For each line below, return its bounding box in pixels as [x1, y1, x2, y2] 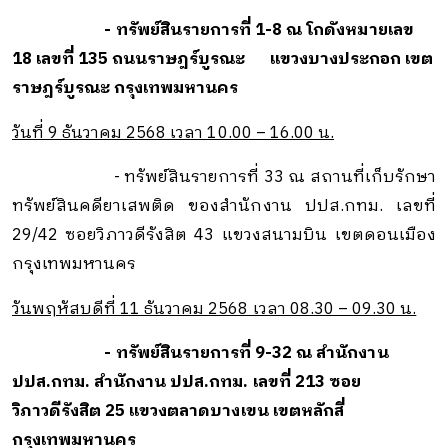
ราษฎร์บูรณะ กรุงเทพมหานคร [11, 75, 243, 103]
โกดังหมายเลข [306, 17, 414, 45]
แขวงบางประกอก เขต [245, 46, 434, 74]
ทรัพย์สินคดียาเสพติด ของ [11, 193, 220, 221]
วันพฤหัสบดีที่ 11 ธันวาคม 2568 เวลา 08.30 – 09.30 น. [11, 295, 417, 323]
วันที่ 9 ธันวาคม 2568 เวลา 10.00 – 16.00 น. [11, 119, 335, 147]
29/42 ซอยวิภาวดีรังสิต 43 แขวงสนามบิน [11, 222, 328, 250]
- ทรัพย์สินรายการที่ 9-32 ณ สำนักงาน [11, 340, 389, 368]
